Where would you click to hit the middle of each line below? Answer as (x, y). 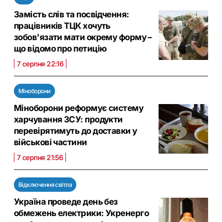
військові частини (51, 142)
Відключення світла (45, 185)
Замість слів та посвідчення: (72, 15)
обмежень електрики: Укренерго (82, 213)
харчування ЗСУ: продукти (68, 120)
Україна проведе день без (66, 202)
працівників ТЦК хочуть (62, 26)
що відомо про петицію (60, 49)
